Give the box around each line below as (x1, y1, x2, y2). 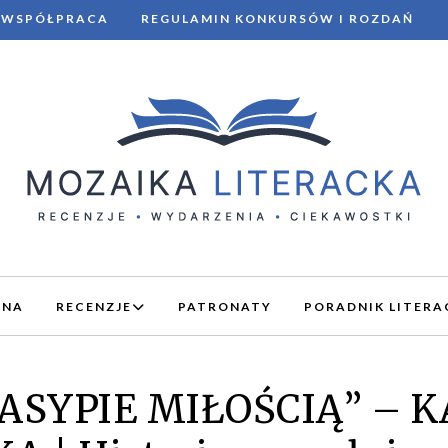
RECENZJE (56, 299, 132, 314)
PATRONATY (178, 299, 272, 314)
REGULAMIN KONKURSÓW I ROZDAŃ (141, 11, 414, 26)
